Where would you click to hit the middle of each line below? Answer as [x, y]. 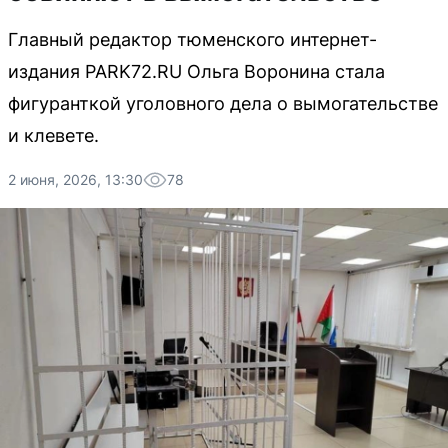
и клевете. [53, 135]
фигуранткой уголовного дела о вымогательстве [223, 103]
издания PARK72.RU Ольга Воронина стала [196, 71]
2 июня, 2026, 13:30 [75, 179]
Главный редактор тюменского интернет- [192, 39]
